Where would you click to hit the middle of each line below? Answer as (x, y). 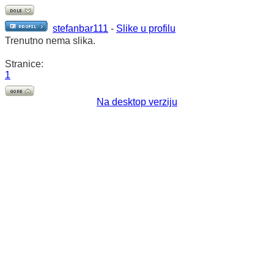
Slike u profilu (146, 28)
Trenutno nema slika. (50, 41)
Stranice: (24, 64)
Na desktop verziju (137, 102)
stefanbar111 (80, 28)
